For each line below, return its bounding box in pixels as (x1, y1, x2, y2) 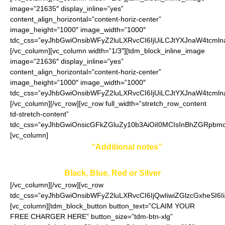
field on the (162, 143, 206, 151)
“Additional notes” (91, 143, 162, 151)
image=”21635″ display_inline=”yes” (10, 5, 124, 13)
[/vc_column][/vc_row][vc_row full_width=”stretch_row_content (10, 99, 206, 107)
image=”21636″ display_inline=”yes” (10, 57, 124, 65)
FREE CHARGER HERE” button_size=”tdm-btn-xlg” (10, 212, 173, 220)
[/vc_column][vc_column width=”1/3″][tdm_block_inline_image (10, 47, 205, 55)
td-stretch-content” (10, 110, 69, 118)
